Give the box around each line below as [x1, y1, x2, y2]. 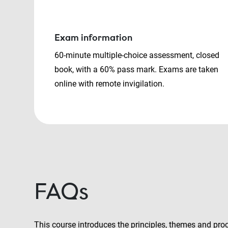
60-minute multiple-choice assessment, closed [54, 50, 219, 61]
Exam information [54, 32, 132, 44]
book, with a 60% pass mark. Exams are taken [54, 65, 218, 75]
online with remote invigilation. [54, 79, 166, 89]
